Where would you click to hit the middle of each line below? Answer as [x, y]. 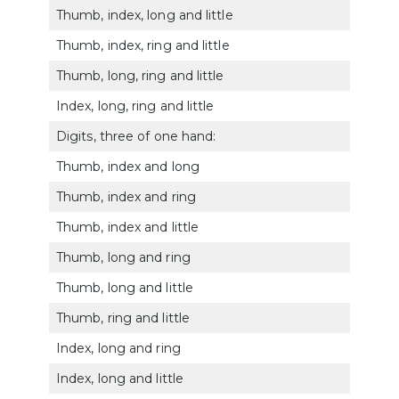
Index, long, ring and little [135, 106]
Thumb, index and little [128, 227]
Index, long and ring [118, 348]
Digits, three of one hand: [136, 136]
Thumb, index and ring [126, 196]
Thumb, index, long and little [145, 15]
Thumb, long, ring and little [140, 75]
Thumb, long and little [125, 287]
